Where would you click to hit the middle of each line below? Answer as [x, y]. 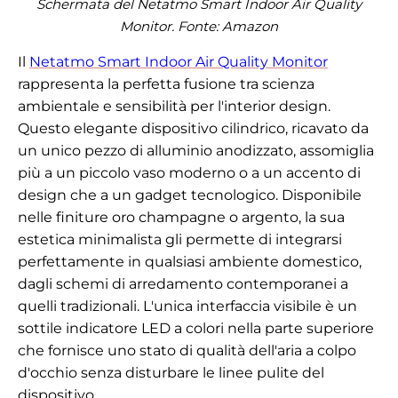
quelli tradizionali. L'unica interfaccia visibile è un [187, 306]
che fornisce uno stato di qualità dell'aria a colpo [187, 350]
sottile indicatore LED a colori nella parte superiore [196, 328]
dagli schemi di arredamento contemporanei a [183, 283]
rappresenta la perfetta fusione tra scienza [166, 84]
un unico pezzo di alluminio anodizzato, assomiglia [196, 150]
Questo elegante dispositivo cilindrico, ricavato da [193, 128]
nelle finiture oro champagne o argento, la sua [181, 217]
